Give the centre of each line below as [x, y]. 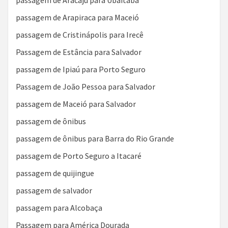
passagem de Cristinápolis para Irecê [80, 35]
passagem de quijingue [55, 173]
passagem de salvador [54, 190]
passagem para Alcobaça [59, 208]
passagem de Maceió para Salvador [76, 104]
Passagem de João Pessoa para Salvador [85, 87]
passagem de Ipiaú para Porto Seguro [81, 69]
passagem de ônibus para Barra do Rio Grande [95, 138]
